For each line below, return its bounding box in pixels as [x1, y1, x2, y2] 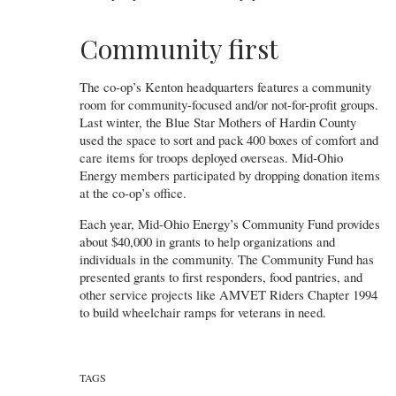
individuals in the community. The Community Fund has [80, 249, 374, 268]
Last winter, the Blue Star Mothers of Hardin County [80, 112, 356, 131]
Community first [80, 30, 278, 66]
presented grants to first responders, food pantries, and [80, 267, 362, 286]
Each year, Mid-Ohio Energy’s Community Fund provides [80, 214, 380, 232]
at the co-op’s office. [80, 183, 187, 202]
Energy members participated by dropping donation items [80, 165, 380, 184]
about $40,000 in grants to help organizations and [80, 232, 335, 250]
